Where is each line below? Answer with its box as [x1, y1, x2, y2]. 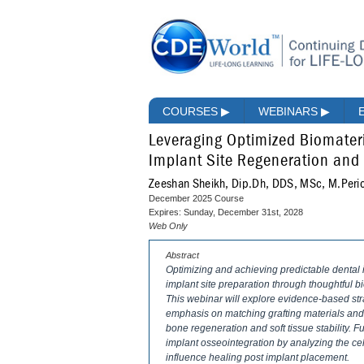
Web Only [149, 221, 188, 232]
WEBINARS [258, 105, 321, 119]
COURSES [162, 105, 221, 119]
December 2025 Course [149, 193, 244, 204]
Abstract [166, 250, 199, 261]
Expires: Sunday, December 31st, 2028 [149, 207, 303, 218]
